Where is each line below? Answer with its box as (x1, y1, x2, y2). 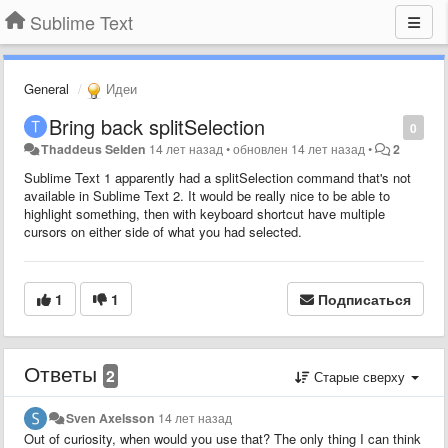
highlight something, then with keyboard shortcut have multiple (24, 203, 385, 223)
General (24, 79, 69, 98)
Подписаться (318, 288, 411, 309)
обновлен (233, 139, 292, 158)
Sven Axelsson (66, 408, 156, 427)
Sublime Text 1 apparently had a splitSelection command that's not (24, 167, 411, 187)
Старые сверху (310, 366, 409, 386)
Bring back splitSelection (49, 111, 265, 141)
